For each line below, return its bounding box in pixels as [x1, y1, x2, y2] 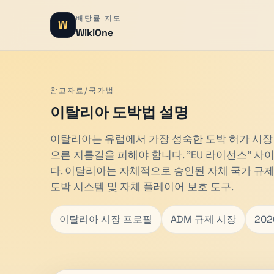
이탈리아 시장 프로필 [59, 212, 152, 226]
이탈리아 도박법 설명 [50, 103, 188, 121]
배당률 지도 [76, 13, 122, 23]
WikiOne [76, 26, 113, 39]
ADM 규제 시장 [171, 212, 236, 226]
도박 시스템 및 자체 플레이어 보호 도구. [50, 180, 234, 193]
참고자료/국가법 [50, 86, 114, 95]
